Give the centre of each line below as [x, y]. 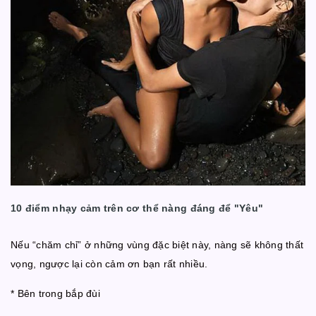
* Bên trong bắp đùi [55, 294]
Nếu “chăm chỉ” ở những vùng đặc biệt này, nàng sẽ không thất [157, 245]
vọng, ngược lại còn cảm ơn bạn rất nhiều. [109, 264]
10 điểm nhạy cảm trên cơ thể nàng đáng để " [125, 208]
